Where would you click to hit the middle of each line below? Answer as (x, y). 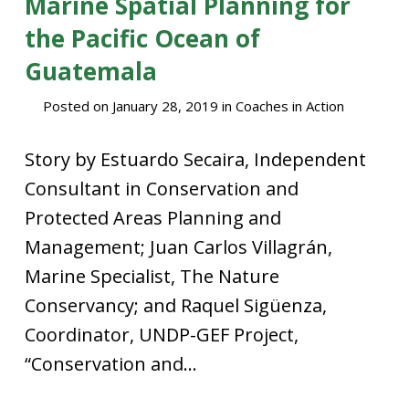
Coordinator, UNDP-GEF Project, (161, 335)
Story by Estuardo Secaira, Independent (195, 159)
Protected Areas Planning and (152, 218)
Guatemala (90, 71)
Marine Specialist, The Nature (152, 276)
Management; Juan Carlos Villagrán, (178, 247)
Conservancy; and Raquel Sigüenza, (175, 305)
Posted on (77, 106)
